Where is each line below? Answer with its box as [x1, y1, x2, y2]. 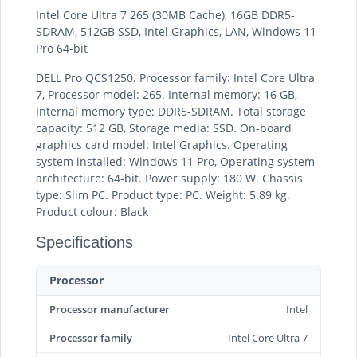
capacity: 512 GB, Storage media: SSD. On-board [36, 120, 292, 135]
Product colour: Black [36, 204, 148, 219]
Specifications [36, 233, 133, 251]
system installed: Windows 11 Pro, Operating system [36, 154, 315, 169]
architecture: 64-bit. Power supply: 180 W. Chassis [36, 171, 303, 186]
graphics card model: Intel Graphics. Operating [36, 137, 288, 152]
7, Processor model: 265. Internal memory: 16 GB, [36, 87, 297, 102]
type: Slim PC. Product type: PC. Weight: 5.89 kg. [36, 187, 290, 202]
